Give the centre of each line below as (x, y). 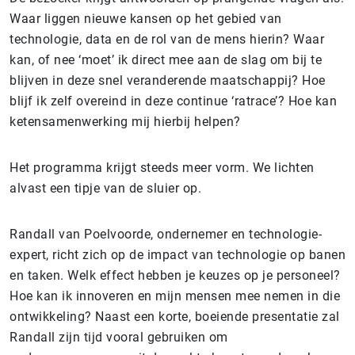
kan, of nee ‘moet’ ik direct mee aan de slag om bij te (166, 60)
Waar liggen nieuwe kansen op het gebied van (146, 19)
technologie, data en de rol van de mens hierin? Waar (167, 39)
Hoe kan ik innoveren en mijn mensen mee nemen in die (175, 296)
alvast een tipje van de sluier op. (105, 188)
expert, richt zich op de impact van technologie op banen (177, 255)
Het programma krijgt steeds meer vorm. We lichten (162, 168)
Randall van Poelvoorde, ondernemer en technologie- (166, 234)
